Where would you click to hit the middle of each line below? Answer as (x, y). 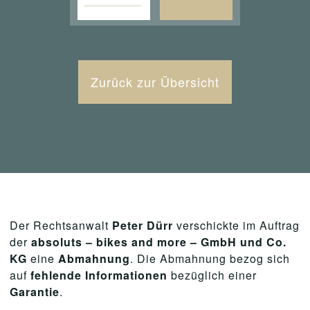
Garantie (35, 292)
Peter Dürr (143, 225)
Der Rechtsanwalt (61, 225)
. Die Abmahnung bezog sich (210, 258)
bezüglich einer (212, 275)
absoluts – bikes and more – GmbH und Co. (157, 242)
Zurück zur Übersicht (155, 82)
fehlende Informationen (97, 275)
